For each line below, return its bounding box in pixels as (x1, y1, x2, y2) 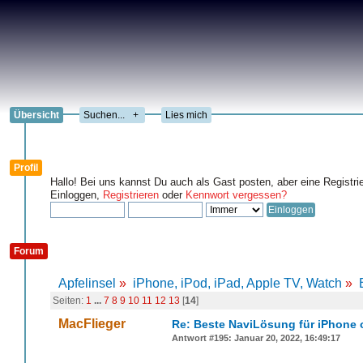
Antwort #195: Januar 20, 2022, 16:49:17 (172, 333, 340, 343)
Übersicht (14, 109, 59, 121)
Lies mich (165, 109, 207, 121)
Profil (14, 162, 38, 173)
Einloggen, (50, 189, 103, 201)
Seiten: (53, 295, 86, 306)
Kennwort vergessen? (186, 189, 287, 201)
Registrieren (103, 189, 159, 201)
